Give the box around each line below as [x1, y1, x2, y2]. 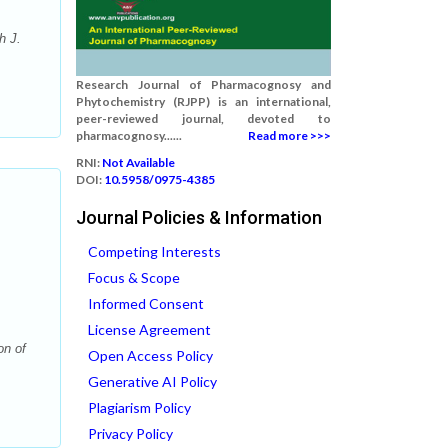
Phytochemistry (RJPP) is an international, [76, 94, 331, 109]
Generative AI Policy [88, 373, 217, 390]
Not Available [102, 155, 175, 170]
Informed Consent [88, 295, 204, 312]
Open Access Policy [88, 347, 213, 364]
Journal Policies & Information [76, 207, 322, 228]
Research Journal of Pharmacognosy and [76, 77, 331, 92]
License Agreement [88, 321, 211, 338]
